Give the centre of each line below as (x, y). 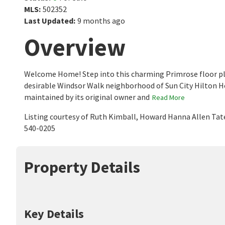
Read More (168, 97)
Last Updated (49, 21)
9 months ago (101, 21)
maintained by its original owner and (87, 97)
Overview (75, 47)
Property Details (82, 167)
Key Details (54, 214)
